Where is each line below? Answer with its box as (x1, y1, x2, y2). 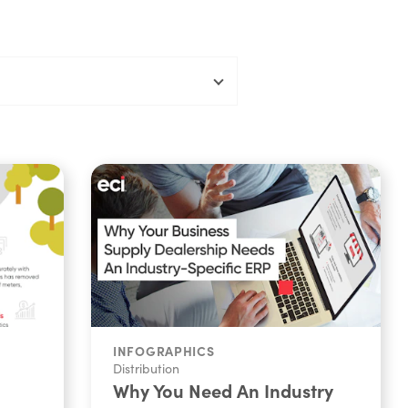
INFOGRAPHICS (113, 341, 215, 360)
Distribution (113, 359, 179, 377)
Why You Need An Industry (113, 377, 333, 403)
